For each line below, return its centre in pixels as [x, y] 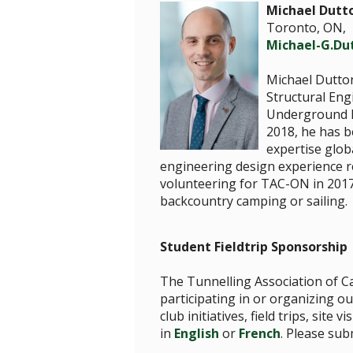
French [259, 333]
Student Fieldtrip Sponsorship [253, 247]
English [196, 333]
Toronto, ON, [306, 28]
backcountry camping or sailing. [253, 201]
